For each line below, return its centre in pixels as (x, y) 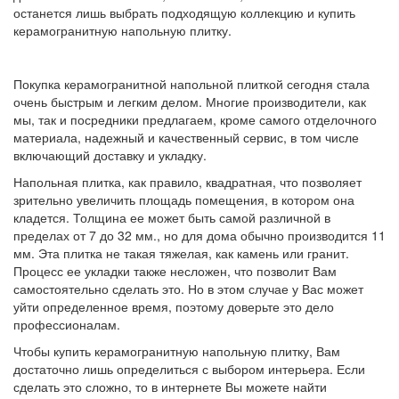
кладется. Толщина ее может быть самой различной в (172, 217)
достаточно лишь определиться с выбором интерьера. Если (189, 368)
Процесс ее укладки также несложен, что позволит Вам (175, 270)
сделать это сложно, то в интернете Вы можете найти (170, 386)
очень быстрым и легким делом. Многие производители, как (190, 101)
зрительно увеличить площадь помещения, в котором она (184, 199)
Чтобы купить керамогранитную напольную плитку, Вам (177, 350)
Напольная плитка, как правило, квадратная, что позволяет (187, 181)
